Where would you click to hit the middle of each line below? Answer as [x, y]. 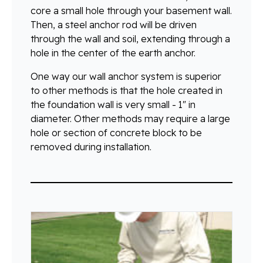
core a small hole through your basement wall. [131, 11]
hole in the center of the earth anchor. [113, 53]
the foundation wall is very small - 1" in [113, 105]
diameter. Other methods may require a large [130, 119]
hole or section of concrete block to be [116, 133]
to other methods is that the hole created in [127, 91]
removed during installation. [91, 147]
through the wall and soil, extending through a [130, 39]
